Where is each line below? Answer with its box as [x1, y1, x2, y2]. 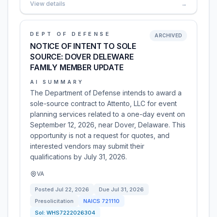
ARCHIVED [155, 32, 182, 38]
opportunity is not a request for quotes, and [30, 131, 170, 139]
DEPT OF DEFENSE [30, 31, 111, 37]
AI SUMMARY [30, 79, 84, 85]
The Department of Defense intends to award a [30, 89, 182, 97]
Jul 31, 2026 [111, 186, 144, 193]
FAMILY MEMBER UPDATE [30, 62, 124, 72]
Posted [35, 186, 55, 193]
